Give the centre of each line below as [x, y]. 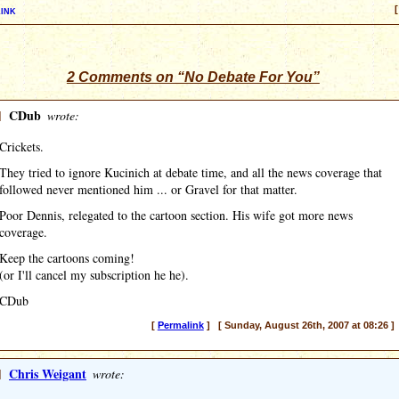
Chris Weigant [48, 374]
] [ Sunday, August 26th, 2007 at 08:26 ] [299, 325]
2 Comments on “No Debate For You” [193, 77]
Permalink [180, 325]
